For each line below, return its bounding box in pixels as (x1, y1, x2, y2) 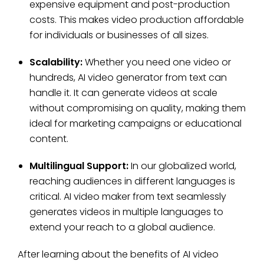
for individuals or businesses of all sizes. (29, 28, 209, 42)
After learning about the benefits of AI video (18, 247, 219, 261)
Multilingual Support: (29, 159, 131, 173)
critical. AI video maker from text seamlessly (29, 189, 226, 203)
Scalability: (29, 55, 85, 69)
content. (29, 131, 68, 146)
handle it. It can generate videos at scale (29, 85, 217, 100)
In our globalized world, (131, 159, 236, 173)
